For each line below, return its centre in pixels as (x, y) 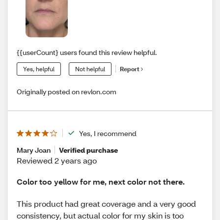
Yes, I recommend (108, 133)
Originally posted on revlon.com (67, 91)
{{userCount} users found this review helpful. (87, 52)
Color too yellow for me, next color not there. (101, 181)
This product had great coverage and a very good (106, 204)
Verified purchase (88, 150)
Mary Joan (34, 150)
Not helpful (90, 69)
